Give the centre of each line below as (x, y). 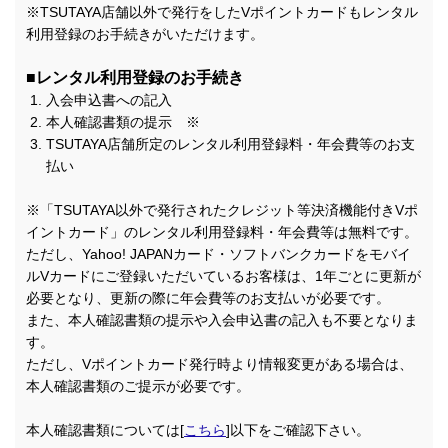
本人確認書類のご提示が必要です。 (138, 386)
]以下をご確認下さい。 (298, 430)
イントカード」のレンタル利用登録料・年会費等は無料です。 (222, 232)
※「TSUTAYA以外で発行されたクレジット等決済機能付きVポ (222, 210)
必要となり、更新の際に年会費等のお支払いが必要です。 (208, 298)
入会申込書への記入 (109, 100)
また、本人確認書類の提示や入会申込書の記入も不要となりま (222, 320)
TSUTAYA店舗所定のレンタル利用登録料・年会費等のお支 (230, 144)
